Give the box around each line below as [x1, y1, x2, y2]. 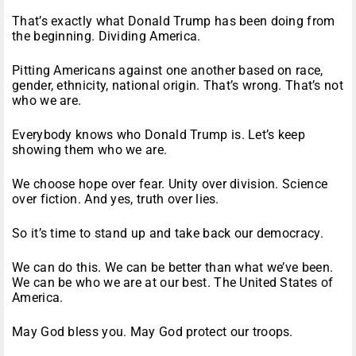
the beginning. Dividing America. [12, 29, 201, 44]
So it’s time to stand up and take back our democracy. [12, 226, 323, 242]
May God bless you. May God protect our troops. [12, 324, 293, 340]
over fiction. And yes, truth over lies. [12, 192, 219, 207]
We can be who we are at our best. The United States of [12, 275, 334, 291]
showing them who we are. [12, 142, 168, 158]
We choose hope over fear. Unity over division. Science [12, 176, 328, 192]
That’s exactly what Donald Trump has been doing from [12, 14, 335, 29]
